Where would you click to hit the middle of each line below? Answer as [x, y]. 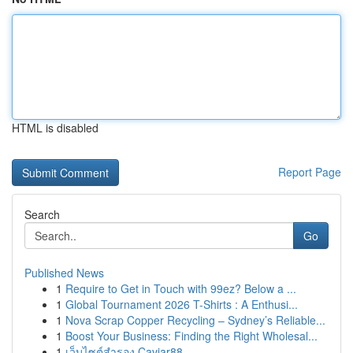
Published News [64, 273]
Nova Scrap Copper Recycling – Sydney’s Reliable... [195, 320]
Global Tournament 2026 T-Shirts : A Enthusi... [182, 304]
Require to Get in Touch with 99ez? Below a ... [181, 288]
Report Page [310, 172]
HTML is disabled [55, 128]
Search [42, 214]
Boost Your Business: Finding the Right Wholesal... [191, 336]
